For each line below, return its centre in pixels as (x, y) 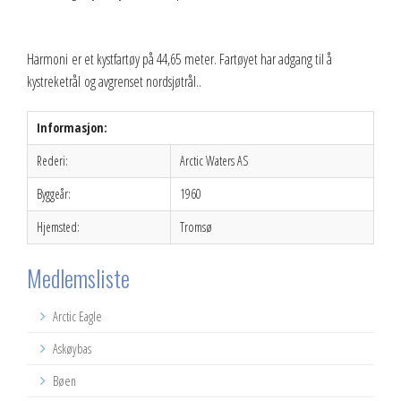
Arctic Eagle (76, 316)
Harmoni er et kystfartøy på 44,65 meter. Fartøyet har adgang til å (179, 59)
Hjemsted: (58, 226)
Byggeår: (54, 193)
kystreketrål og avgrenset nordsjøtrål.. (118, 81)
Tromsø (196, 226)
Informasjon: (72, 127)
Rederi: (52, 160)
